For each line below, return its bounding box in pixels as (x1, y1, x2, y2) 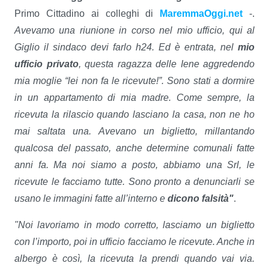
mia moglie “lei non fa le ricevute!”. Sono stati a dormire (14, 75, 255, 86)
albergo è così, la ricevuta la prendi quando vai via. (14, 253, 255, 264)
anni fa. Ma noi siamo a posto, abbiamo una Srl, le (14, 159, 255, 170)
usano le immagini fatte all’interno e (14, 193, 168, 204)
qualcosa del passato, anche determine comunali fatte (14, 142, 255, 153)
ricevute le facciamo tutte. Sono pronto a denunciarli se (14, 176, 255, 187)
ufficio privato (14, 58, 79, 69)
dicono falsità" (168, 193, 234, 204)
